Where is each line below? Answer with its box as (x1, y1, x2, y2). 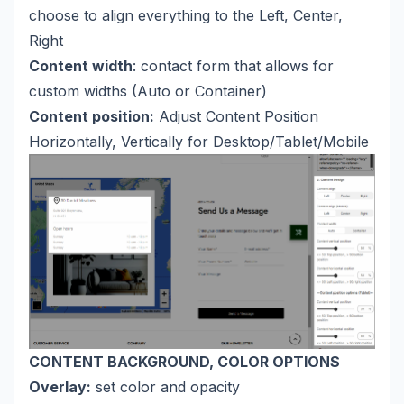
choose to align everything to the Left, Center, (29, 5, 343, 24)
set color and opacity (91, 377, 240, 396)
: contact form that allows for (133, 56, 334, 75)
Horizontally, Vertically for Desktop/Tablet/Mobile (29, 132, 369, 151)
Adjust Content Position (154, 106, 318, 125)
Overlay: (29, 377, 91, 396)
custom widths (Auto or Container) (29, 81, 267, 100)
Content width (29, 56, 133, 75)
